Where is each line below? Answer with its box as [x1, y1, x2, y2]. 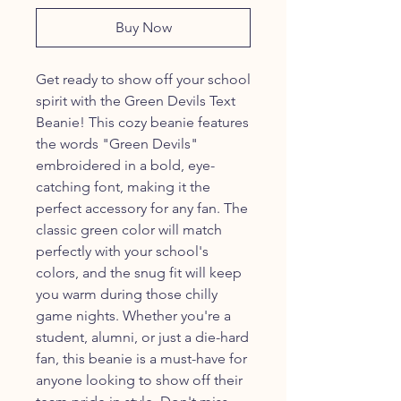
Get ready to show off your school [36, 70, 251, 88]
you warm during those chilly [36, 285, 218, 303]
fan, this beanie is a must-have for [36, 349, 247, 367]
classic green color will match [36, 220, 222, 238]
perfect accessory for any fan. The [36, 199, 248, 217]
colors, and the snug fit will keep [36, 263, 242, 281]
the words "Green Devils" [36, 134, 198, 152]
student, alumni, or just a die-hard [36, 328, 249, 346]
